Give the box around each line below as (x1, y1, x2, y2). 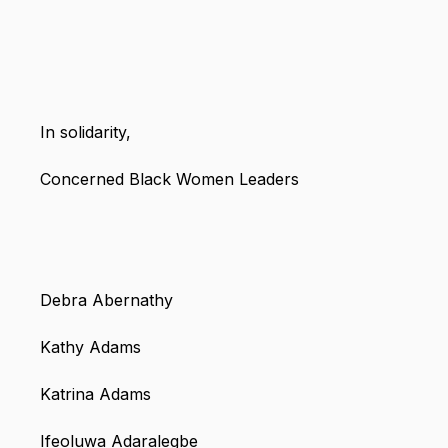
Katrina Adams (40, 384, 151, 405)
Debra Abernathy (40, 290, 173, 311)
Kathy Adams (40, 337, 141, 358)
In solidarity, (40, 122, 131, 143)
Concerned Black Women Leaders (40, 169, 299, 190)
